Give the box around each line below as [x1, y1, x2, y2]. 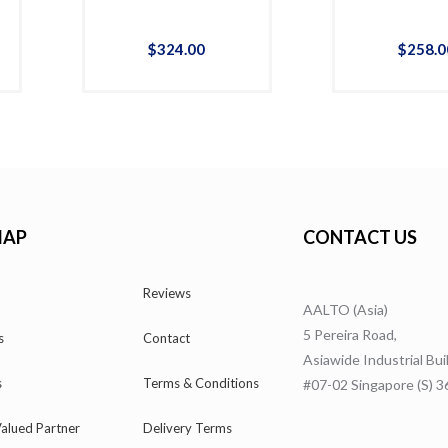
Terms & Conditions [143, 374, 260, 391]
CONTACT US [303, 225, 418, 248]
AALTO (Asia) [303, 300, 389, 318]
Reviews [143, 284, 192, 301]
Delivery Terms [143, 419, 233, 436]
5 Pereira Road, [303, 325, 398, 343]
